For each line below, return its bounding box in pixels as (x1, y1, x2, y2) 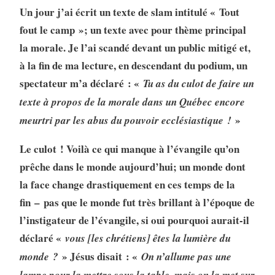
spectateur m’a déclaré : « (19, 76, 143, 91)
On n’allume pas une (141, 249, 231, 265)
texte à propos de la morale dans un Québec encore (19, 95, 245, 110)
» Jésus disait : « (58, 249, 141, 265)
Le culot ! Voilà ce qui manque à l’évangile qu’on (19, 141, 239, 157)
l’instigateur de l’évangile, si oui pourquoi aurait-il (19, 212, 249, 228)
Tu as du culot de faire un (142, 76, 254, 91)
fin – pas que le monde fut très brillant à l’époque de (19, 195, 255, 211)
